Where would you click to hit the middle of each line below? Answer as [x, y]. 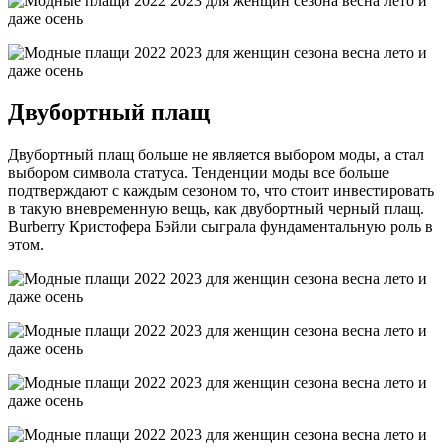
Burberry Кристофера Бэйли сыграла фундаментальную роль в [220, 227]
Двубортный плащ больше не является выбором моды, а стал [216, 155]
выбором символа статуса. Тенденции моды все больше [198, 173]
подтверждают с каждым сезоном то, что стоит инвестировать [221, 191]
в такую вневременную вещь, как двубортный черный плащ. [216, 209]
